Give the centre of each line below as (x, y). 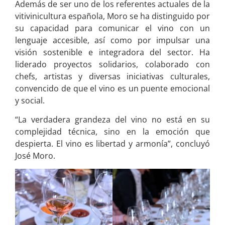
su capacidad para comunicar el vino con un (113, 28)
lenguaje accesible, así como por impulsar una (113, 40)
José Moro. (35, 156)
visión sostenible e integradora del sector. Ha (113, 52)
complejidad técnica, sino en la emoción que (113, 132)
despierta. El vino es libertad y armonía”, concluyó (113, 144)
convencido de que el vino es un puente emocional (113, 88)
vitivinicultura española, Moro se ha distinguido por (113, 16)
